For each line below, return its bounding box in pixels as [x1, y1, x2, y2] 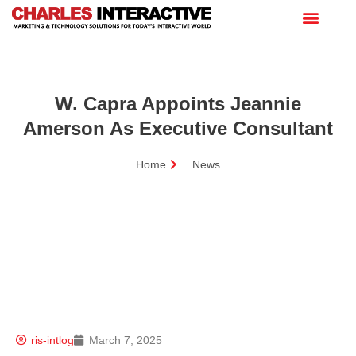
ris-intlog [31, 333, 74, 346]
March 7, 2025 [89, 333, 162, 346]
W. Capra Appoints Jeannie [55, 92, 301, 114]
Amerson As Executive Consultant [23, 117, 333, 139]
